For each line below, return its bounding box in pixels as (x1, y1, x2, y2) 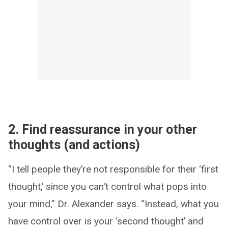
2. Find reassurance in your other (8, 122, 197, 137)
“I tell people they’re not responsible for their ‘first (8, 163, 218, 175)
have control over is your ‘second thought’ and (8, 215, 204, 227)
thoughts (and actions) (8, 137, 140, 152)
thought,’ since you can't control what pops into (8, 180, 207, 192)
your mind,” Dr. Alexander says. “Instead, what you (8, 197, 219, 210)
